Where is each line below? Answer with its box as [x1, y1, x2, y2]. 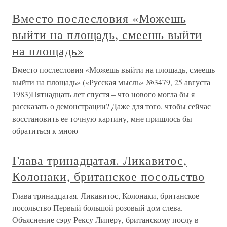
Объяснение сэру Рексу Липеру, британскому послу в [12, 214, 199, 225]
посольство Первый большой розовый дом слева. [12, 202, 183, 213]
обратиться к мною [12, 125, 78, 136]
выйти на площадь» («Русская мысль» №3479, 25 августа [12, 77, 210, 87]
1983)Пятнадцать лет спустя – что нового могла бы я [12, 89, 195, 99]
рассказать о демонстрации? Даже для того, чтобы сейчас [12, 101, 211, 111]
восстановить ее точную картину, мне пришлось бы [12, 113, 192, 124]
